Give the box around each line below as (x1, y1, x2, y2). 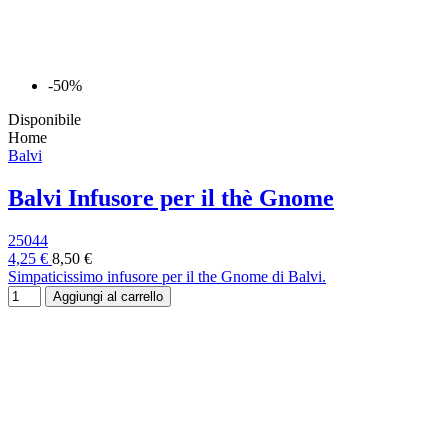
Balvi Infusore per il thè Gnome (8, 185, 334, 212)
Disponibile (8, 111, 81, 129)
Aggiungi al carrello (53, 289, 163, 304)
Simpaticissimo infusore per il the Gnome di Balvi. (8, 268, 326, 285)
